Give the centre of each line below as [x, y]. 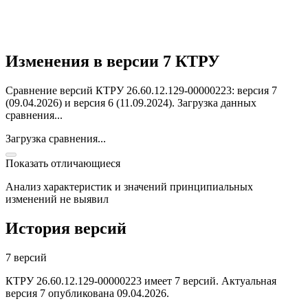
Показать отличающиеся [63, 163]
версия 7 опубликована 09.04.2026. [87, 293]
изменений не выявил [57, 199]
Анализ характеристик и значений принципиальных [129, 187]
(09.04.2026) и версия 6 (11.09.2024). [91, 103]
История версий [66, 228]
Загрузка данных [217, 103]
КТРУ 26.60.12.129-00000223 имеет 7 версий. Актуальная [141, 280]
